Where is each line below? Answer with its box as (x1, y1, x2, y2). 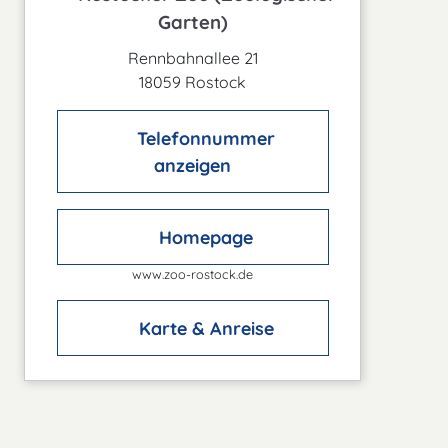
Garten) (157, 10, 228, 34)
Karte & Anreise (133, 316, 274, 340)
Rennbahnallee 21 (127, 48, 258, 68)
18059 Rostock (139, 72, 246, 92)
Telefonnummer (137, 126, 276, 150)
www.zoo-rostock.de (132, 266, 253, 282)
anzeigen (154, 153, 231, 177)
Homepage (154, 225, 254, 249)
